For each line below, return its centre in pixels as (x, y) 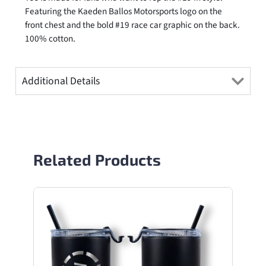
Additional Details (61, 81)
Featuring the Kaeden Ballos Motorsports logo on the (123, 12)
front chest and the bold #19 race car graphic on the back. (132, 25)
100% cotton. (50, 39)
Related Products (97, 160)
